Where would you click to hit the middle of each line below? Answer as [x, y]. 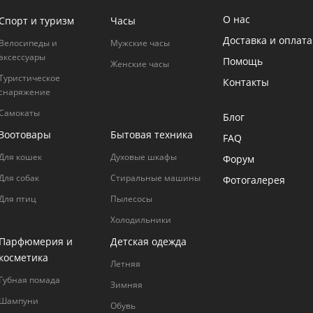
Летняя [125, 264]
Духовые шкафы [143, 157]
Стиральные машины [155, 178]
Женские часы [139, 64]
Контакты [246, 82]
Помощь [243, 61]
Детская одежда [148, 241]
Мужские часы [140, 43]
